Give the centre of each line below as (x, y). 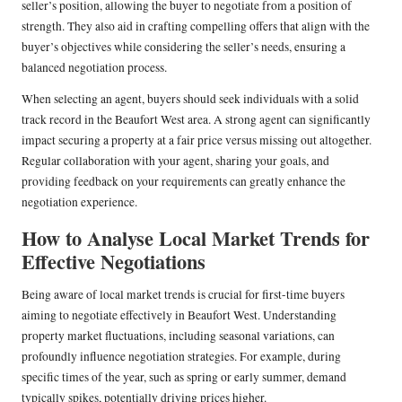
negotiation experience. (79, 201)
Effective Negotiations (114, 261)
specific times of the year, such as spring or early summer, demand (184, 376)
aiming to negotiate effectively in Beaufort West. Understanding (179, 315)
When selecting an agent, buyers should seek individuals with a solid (190, 98)
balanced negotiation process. (94, 67)
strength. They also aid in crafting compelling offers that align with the (196, 26)
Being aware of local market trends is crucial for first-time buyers (183, 294)
